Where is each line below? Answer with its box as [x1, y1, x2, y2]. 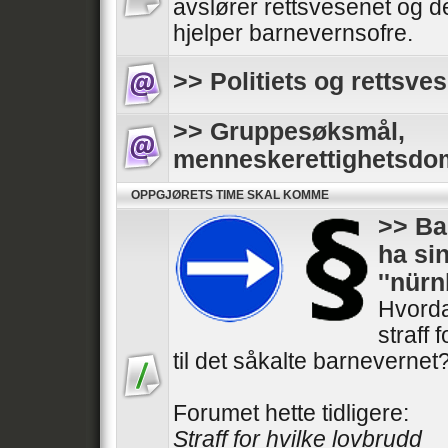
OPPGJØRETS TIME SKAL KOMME [131, 188, 329, 202]
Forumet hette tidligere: [173, 401, 409, 426]
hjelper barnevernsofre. [173, 21, 413, 46]
